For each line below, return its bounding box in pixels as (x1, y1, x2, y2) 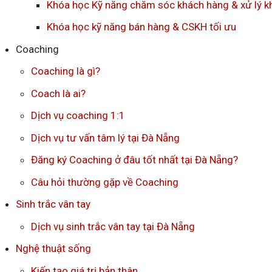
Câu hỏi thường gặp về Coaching (31, 175, 178, 188)
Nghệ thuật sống (15, 242, 91, 255)
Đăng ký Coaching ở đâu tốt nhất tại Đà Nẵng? (31, 154, 238, 166)
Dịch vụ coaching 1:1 (31, 109, 125, 122)
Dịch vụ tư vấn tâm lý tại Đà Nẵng (31, 131, 180, 144)
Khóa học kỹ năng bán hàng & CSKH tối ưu (46, 21, 236, 33)
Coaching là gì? (31, 65, 100, 78)
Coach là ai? (31, 87, 86, 100)
